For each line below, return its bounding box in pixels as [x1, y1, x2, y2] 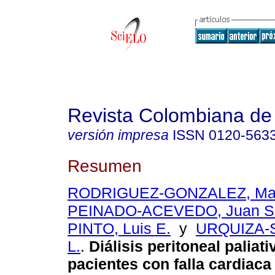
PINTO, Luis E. [68, 220, 171, 238]
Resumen [68, 155, 142, 176]
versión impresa [68, 127, 169, 143]
